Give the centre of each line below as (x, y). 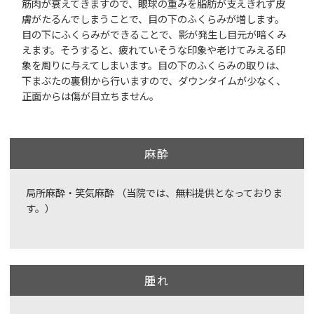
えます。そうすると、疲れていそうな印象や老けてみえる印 (154, 50)
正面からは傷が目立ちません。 (91, 96)
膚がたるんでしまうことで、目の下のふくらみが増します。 (153, 19)
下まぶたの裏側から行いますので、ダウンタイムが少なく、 (154, 81)
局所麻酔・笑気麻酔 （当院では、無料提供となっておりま (154, 192)
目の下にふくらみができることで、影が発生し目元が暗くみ (155, 34)
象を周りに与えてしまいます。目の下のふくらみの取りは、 (154, 65)
